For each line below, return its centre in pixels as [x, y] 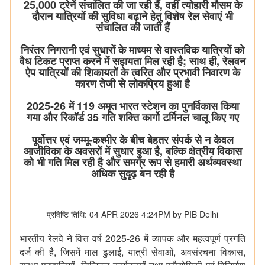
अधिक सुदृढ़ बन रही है [132, 174]
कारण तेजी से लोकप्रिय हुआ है [132, 84]
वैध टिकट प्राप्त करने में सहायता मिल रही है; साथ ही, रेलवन [132, 61]
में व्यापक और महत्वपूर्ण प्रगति [193, 239]
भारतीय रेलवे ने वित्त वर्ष [62, 239]
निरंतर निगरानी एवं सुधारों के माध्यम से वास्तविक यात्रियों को [132, 50]
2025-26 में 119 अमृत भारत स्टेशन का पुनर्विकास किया [132, 106]
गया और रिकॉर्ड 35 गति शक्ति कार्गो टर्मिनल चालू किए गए [132, 117]
